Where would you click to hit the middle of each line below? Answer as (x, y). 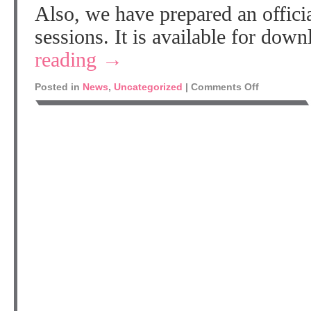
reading (68, 60)
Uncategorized (148, 87)
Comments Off (225, 87)
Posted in (57, 87)
